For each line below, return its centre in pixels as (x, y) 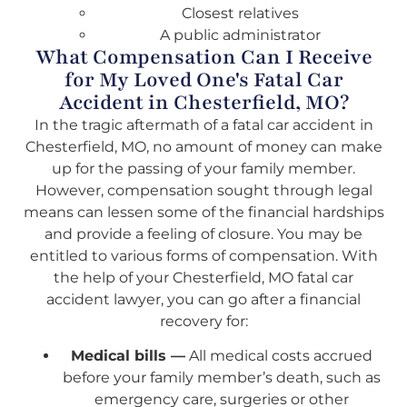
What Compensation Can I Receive (203, 57)
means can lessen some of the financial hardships (203, 212)
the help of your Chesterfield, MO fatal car (203, 277)
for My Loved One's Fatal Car (203, 79)
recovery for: (203, 321)
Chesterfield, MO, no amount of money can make (203, 146)
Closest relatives (240, 13)
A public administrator (240, 35)
